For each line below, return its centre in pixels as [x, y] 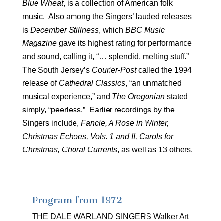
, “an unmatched [153, 83]
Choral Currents [89, 149]
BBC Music [145, 30]
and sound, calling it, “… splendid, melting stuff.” [106, 56]
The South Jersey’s [57, 70]
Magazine [39, 43]
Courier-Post [114, 70]
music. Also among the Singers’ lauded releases [107, 16]
